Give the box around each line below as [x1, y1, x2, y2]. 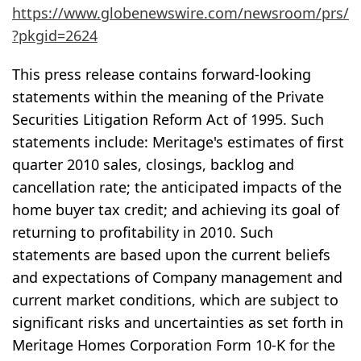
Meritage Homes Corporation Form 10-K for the [12, 335, 335, 355]
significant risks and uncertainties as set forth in [12, 313, 343, 333]
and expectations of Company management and [12, 268, 342, 288]
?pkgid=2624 [12, 26, 98, 46]
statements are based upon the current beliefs [12, 245, 330, 265]
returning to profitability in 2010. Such [12, 222, 273, 243]
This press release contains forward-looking [12, 64, 311, 85]
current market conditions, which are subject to [12, 290, 338, 310]
